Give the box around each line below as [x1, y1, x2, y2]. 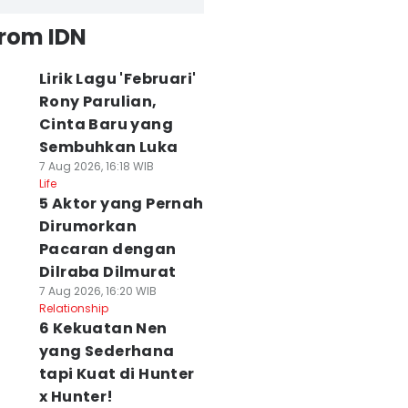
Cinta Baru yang [38, 114, 173, 135]
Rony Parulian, [38, 91, 158, 112]
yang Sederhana [38, 341, 175, 362]
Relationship [38, 301, 108, 316]
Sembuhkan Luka [38, 137, 178, 158]
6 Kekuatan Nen [38, 318, 168, 339]
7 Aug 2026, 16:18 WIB [38, 158, 154, 174]
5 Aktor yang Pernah [38, 193, 204, 214]
